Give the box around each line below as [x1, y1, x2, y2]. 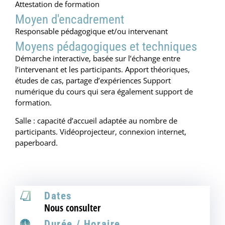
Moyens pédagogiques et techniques [15, 39, 197, 54]
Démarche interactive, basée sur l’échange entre [15, 53, 180, 63]
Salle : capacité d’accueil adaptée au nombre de [15, 116, 177, 126]
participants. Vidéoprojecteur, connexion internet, [15, 127, 186, 137]
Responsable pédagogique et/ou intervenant [15, 26, 168, 36]
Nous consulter [44, 201, 100, 214]
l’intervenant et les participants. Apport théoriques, [15, 64, 190, 74]
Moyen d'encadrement [15, 12, 124, 27]
